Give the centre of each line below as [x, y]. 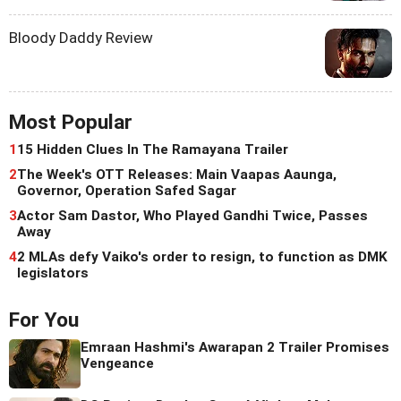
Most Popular [71, 123]
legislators [53, 273]
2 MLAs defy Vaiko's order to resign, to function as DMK [202, 257]
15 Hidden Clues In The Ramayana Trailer [153, 150]
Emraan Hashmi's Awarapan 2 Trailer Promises [235, 348]
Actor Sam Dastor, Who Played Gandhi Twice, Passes [192, 216]
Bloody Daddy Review [81, 38]
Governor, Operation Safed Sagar [127, 191]
